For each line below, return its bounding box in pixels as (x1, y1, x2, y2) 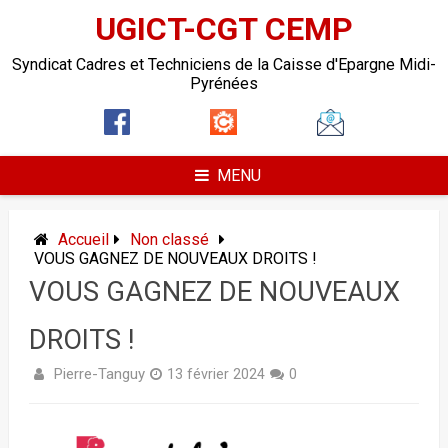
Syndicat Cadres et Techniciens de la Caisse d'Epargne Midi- (11, 55, 436, 74)
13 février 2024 (166, 366, 265, 383)
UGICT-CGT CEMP (94, 10, 353, 48)
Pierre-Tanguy (52, 365, 145, 383)
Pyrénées (189, 74, 258, 93)
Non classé (129, 230, 209, 249)
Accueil (57, 230, 109, 249)
